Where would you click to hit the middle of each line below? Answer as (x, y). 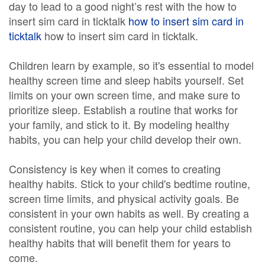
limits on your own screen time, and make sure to (125, 95)
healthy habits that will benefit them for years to (120, 243)
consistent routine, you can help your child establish (130, 228)
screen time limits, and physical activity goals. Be (124, 198)
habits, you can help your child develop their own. (125, 139)
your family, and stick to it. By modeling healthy (119, 124)
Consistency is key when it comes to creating (115, 169)
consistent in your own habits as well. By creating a (129, 213)
